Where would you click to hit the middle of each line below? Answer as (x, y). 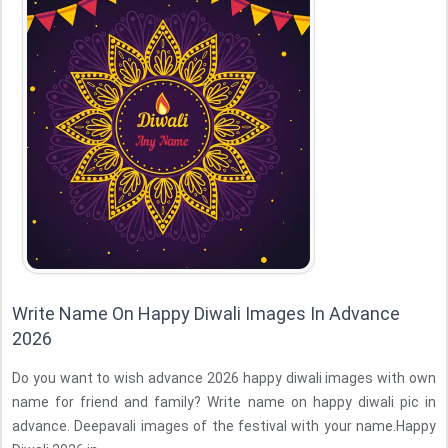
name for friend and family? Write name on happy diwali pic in (224, 402)
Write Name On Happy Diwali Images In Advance (206, 313)
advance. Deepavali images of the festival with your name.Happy (224, 426)
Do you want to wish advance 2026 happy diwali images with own (224, 378)
